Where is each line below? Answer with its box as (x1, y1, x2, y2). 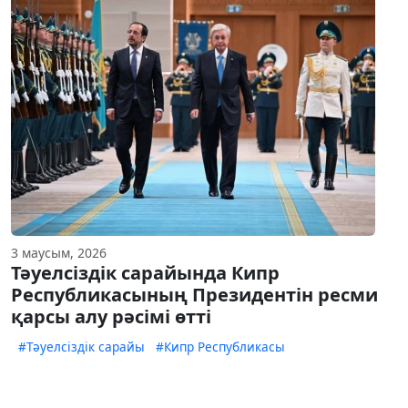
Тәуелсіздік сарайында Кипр (11, 260, 280, 286)
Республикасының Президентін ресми (11, 282, 378, 308)
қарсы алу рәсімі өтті (11, 304, 211, 330)
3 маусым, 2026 (11, 244, 107, 262)
